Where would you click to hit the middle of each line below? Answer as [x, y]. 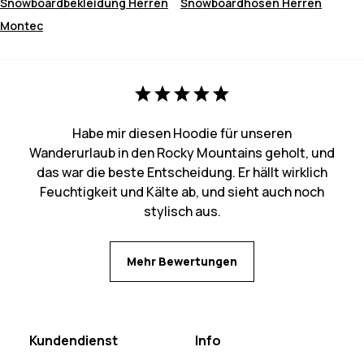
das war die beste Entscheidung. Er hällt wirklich [182, 173]
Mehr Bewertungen [182, 262]
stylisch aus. [182, 212]
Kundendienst [74, 341]
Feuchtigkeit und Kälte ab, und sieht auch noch [182, 192]
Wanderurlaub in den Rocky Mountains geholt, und [182, 153]
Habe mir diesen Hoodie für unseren [182, 134]
